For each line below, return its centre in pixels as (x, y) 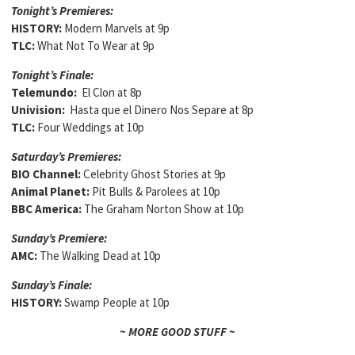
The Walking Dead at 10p (99, 256)
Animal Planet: (50, 191)
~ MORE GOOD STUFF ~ (177, 332)
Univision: (40, 110)
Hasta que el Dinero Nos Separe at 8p (162, 110)
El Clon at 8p (112, 92)
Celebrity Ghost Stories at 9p (153, 174)
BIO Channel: (46, 174)
